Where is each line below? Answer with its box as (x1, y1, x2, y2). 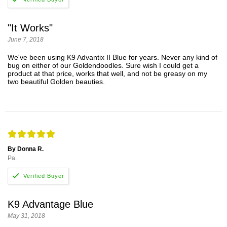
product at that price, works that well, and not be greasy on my (8, 69, 207, 78)
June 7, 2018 (8, 36, 44, 44)
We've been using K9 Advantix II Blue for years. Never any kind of (8, 53, 217, 62)
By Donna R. (8, 145, 44, 153)
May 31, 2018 (8, 212, 45, 220)
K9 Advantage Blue (8, 199, 93, 210)
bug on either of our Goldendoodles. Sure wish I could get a (8, 61, 199, 70)
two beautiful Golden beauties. (8, 78, 105, 86)
